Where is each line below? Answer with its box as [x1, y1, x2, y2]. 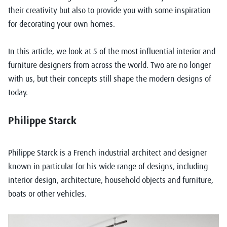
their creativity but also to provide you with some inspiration [8, 5, 211, 15]
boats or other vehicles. [8, 188, 87, 199]
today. [8, 87, 32, 97]
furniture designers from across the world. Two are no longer [8, 60, 211, 70]
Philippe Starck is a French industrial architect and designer [8, 147, 207, 158]
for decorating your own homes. [8, 19, 115, 29]
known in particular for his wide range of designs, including [8, 161, 208, 171]
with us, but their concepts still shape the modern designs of [8, 73, 211, 84]
